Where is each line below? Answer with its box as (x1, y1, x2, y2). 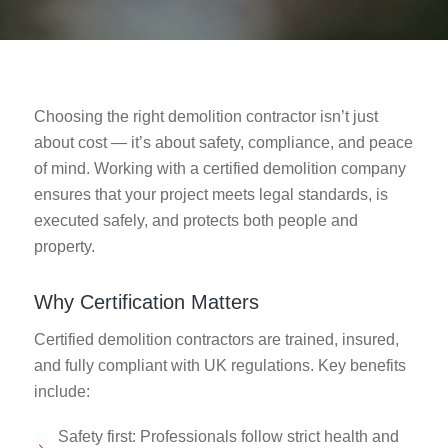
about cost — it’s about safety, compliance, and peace (33, 133, 413, 151)
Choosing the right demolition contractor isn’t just (33, 107, 378, 125)
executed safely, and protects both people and (33, 211, 358, 229)
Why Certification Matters (33, 290, 259, 313)
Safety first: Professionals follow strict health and (57, 428, 399, 446)
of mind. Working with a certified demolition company (33, 159, 406, 177)
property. (33, 237, 95, 255)
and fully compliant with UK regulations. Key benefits (33, 357, 406, 375)
